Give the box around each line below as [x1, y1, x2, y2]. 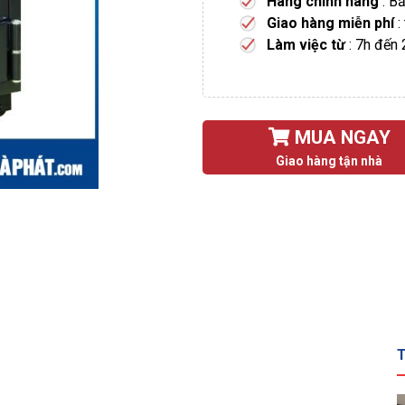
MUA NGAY [289, 127, 391, 148]
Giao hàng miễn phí [267, 14, 398, 32]
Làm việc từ [267, 36, 349, 53]
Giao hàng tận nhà [276, 154, 382, 168]
